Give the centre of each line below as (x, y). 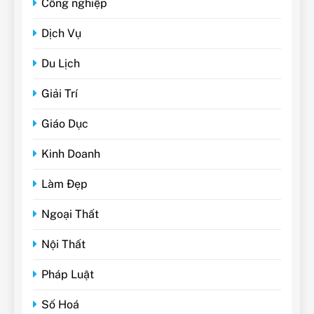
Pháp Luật (68, 274)
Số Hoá (60, 304)
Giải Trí (60, 93)
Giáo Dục (65, 123)
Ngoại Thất (70, 214)
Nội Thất (63, 244)
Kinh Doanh (71, 153)
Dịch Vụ (61, 33)
